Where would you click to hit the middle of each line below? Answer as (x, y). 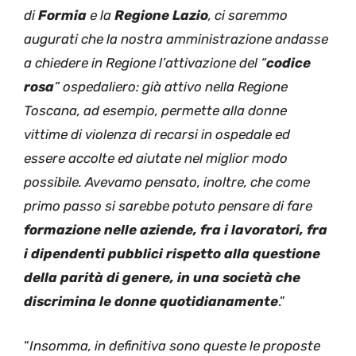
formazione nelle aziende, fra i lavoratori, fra (176, 230)
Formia (62, 15)
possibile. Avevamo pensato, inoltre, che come (167, 182)
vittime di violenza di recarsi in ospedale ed (157, 135)
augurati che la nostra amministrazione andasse (176, 39)
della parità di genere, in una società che (162, 278)
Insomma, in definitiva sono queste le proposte (175, 345)
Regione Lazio (161, 15)
